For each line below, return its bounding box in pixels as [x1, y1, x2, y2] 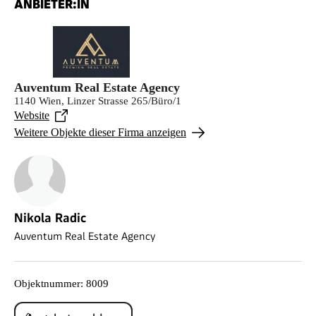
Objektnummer [14, 277, 80, 289]
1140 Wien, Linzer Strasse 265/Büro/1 [14, 95, 181, 107]
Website [14, 109, 49, 121]
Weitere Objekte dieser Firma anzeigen [14, 126, 186, 138]
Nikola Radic [14, 209, 86, 225]
